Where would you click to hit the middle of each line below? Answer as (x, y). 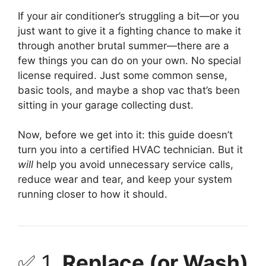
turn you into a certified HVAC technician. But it (130, 150)
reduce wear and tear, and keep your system (125, 180)
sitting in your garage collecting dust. (106, 105)
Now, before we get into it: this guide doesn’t (125, 135)
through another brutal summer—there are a (123, 45)
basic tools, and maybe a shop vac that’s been (129, 90)
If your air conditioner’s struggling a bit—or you (129, 16)
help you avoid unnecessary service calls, (133, 165)
